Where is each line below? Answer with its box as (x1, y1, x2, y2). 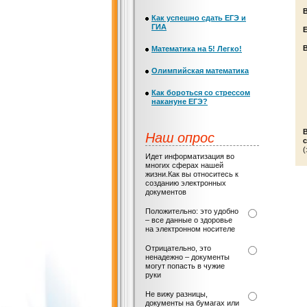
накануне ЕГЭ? (151, 97, 208, 106)
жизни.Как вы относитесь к (145, 170, 238, 178)
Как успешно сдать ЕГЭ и (151, 14, 246, 22)
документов (145, 188, 186, 196)
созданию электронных (145, 179, 226, 187)
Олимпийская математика (151, 66, 249, 75)
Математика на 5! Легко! (151, 45, 242, 53)
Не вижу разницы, (145, 290, 208, 298)
